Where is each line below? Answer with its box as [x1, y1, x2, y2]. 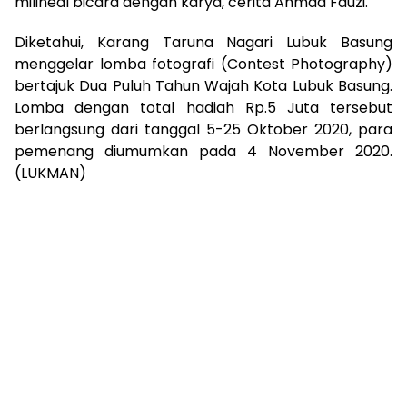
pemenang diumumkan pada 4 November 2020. [15, 140, 392, 162]
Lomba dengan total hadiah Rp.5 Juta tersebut [15, 96, 392, 118]
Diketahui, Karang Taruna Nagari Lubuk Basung [15, 31, 392, 53]
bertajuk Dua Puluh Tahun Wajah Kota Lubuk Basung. [15, 74, 392, 96]
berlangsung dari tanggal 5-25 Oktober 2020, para [15, 118, 392, 140]
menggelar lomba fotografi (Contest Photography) [15, 53, 392, 74]
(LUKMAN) [15, 162, 86, 184]
